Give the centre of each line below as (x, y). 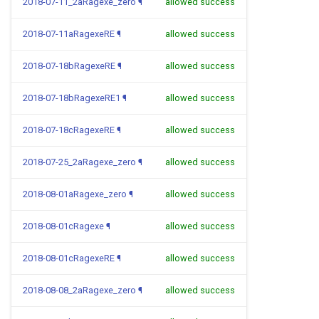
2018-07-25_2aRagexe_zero (79, 162)
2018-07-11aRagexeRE (69, 34)
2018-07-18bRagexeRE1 (72, 98)
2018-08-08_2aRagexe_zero (79, 290)
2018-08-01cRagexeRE (69, 258)
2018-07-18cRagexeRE (69, 130)
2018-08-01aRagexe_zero (75, 194)
